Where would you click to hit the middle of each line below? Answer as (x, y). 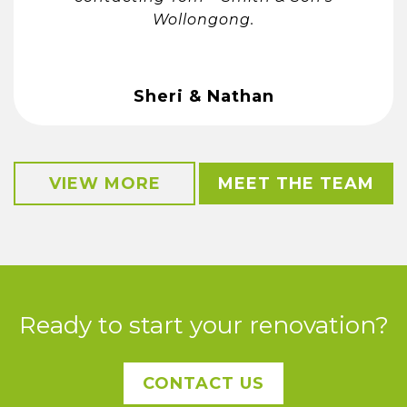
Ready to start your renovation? (203, 326)
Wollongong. (203, 19)
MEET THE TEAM (296, 184)
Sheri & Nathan (203, 96)
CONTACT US (203, 384)
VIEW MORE (104, 184)
